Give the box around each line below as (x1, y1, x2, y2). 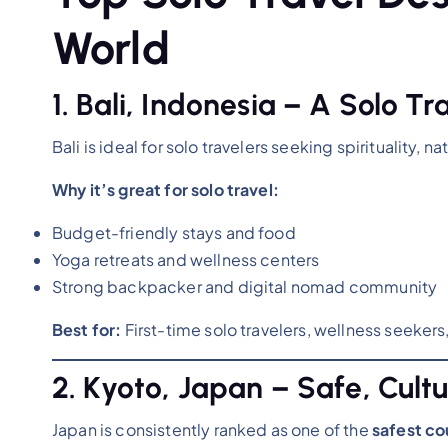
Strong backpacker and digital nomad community (52, 275, 438, 297)
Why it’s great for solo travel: (52, 178, 279, 200)
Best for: (52, 318, 122, 340)
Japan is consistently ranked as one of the (52, 418, 372, 440)
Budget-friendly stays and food (52, 221, 296, 243)
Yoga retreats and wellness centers (52, 248, 320, 270)
